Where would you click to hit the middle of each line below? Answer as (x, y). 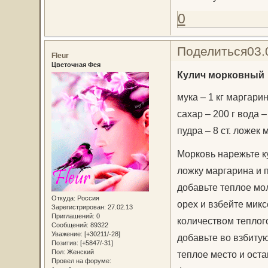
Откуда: (63, 198)
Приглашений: (73, 216)
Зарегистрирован (77, 207)
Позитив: (65, 243)
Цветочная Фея (76, 64)
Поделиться (212, 51)
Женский (79, 252)
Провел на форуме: (81, 261)
